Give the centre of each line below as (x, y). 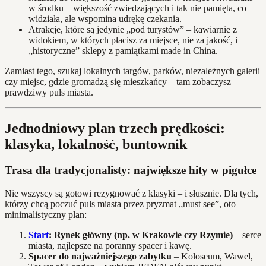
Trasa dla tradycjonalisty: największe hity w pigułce (131, 170)
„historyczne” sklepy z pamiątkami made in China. (123, 50)
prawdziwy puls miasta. (49, 92)
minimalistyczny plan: (46, 215)
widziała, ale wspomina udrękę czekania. (105, 18)
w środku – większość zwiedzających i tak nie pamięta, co (137, 8)
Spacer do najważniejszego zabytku (100, 256)
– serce (247, 235)
